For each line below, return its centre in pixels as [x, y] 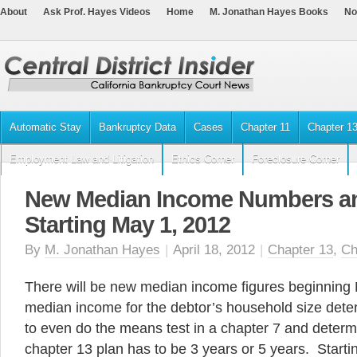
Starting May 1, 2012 [127, 225]
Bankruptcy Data [137, 127]
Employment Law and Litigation [82, 159]
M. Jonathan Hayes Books [269, 12]
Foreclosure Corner [296, 159]
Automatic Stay [45, 127]
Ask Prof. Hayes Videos [97, 12]
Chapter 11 [265, 127]
